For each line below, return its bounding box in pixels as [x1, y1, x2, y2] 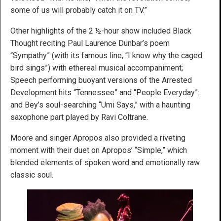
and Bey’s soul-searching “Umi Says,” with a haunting [10, 100, 190, 110]
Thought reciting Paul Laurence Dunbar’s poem [10, 38, 170, 48]
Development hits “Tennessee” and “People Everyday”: [10, 87, 199, 97]
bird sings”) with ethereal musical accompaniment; [10, 63, 183, 73]
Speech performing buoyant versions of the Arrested [10, 75, 192, 85]
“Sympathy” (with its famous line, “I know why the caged [10, 50, 202, 60]
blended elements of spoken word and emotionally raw [10, 157, 200, 167]
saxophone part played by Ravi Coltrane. [10, 112, 148, 122]
